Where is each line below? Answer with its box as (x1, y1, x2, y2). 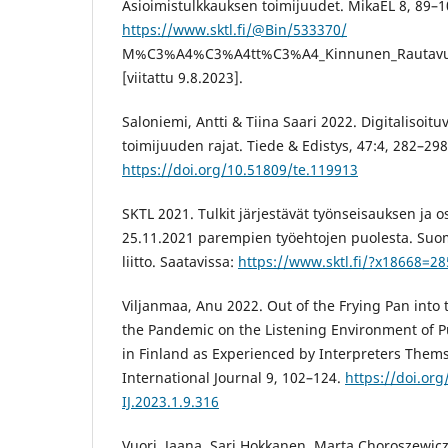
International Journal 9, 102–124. (122, 368, 345, 388)
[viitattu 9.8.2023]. (122, 68, 243, 88)
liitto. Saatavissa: (122, 252, 238, 272)
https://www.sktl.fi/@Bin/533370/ (122, 20, 347, 40)
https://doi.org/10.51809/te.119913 (122, 160, 358, 180)
